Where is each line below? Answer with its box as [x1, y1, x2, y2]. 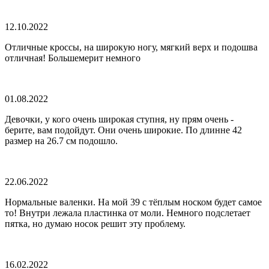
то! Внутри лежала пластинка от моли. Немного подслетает [5, 207, 250, 218]
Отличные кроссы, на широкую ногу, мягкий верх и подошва [5, 41, 258, 52]
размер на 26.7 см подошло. [5, 135, 118, 146]
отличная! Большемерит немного [5, 52, 141, 63]
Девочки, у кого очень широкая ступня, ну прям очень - [5, 113, 234, 124]
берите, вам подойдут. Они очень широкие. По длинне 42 [5, 124, 242, 135]
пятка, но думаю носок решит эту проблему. [5, 218, 186, 229]
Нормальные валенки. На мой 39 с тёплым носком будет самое [5, 196, 262, 207]
